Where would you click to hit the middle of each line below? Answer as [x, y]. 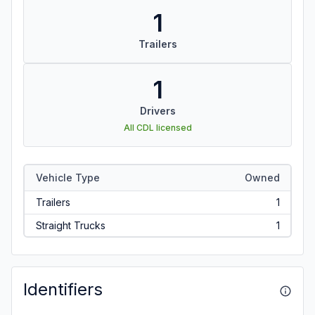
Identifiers [63, 289]
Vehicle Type [67, 177]
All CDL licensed [157, 128]
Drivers [157, 111]
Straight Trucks [70, 225]
